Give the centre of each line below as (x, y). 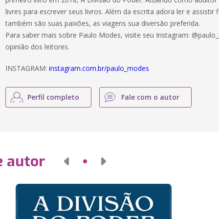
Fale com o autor (151, 97)
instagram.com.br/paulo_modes (99, 68)
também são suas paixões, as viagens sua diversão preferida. (103, 23)
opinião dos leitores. (38, 47)
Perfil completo (54, 97)
